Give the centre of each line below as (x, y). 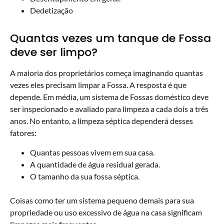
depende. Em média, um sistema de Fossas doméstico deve (109, 97)
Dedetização (51, 10)
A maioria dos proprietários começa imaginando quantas (106, 73)
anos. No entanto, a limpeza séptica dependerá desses (101, 121)
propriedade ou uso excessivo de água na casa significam (106, 212)
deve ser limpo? (54, 52)
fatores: (23, 133)
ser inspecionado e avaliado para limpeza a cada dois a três (109, 109)
